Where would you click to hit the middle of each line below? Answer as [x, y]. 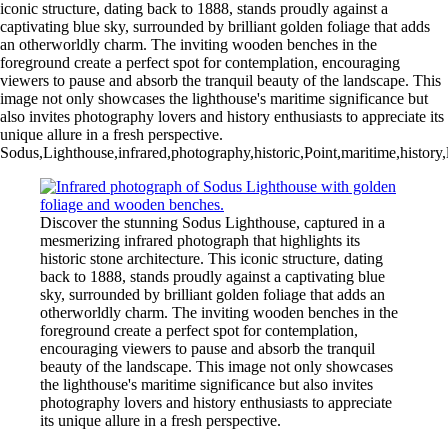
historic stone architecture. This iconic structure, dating [211, 258]
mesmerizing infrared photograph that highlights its [200, 240]
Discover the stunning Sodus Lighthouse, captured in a [212, 222]
